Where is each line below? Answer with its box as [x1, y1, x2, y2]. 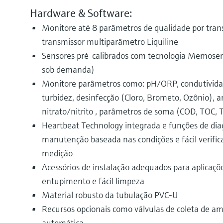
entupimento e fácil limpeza [42, 175, 144, 187]
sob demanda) [42, 64, 95, 76]
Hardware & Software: [30, 6, 132, 20]
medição [42, 147, 73, 159]
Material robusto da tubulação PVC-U [42, 189, 178, 201]
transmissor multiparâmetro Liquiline [42, 36, 178, 48]
